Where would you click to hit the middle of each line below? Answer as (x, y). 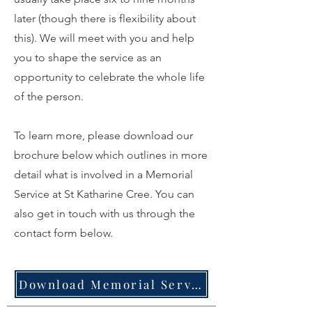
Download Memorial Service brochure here (197, 284)
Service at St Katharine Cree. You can (104, 194)
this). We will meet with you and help (104, 38)
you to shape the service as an (88, 57)
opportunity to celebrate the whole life (109, 77)
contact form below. (63, 233)
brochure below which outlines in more (111, 155)
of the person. (49, 96)
